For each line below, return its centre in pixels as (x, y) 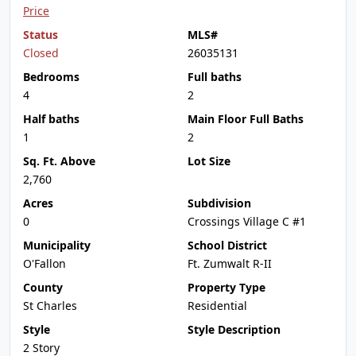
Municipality (57, 245)
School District (227, 245)
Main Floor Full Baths (246, 119)
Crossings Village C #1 (247, 221)
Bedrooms (51, 77)
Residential (217, 306)
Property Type (226, 287)
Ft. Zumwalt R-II (230, 263)
